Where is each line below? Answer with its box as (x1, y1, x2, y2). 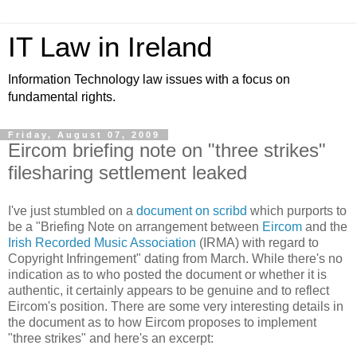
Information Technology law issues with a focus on (8, 73, 290, 86)
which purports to (247, 203, 347, 218)
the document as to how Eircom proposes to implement (8, 315, 316, 329)
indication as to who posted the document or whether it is (8, 267, 327, 281)
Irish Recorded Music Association (8, 235, 196, 249)
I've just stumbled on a (8, 203, 136, 218)
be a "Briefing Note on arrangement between (8, 219, 262, 233)
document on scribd (136, 203, 247, 218)
